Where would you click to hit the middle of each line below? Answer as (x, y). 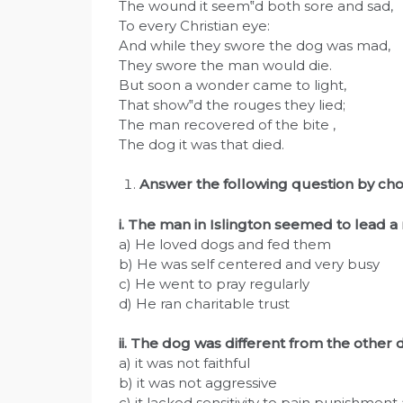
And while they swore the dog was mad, (255, 45)
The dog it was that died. (201, 144)
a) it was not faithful (184, 363)
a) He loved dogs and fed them (225, 244)
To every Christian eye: (194, 25)
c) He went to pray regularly (214, 283)
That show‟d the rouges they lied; (232, 104)
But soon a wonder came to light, (233, 85)
